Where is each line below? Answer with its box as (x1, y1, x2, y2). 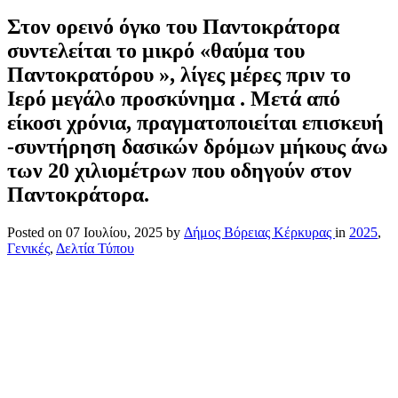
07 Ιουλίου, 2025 (66, 224, 163, 240)
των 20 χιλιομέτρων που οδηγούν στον (7, 158, 352, 182)
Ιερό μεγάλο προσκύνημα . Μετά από (7, 86, 340, 110)
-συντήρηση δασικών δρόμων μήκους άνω (7, 134, 388, 158)
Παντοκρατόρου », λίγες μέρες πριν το (7, 62, 351, 86)
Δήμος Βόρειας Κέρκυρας (184, 224, 335, 240)
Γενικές (7, 240, 50, 256)
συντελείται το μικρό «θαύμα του (7, 38, 305, 62)
